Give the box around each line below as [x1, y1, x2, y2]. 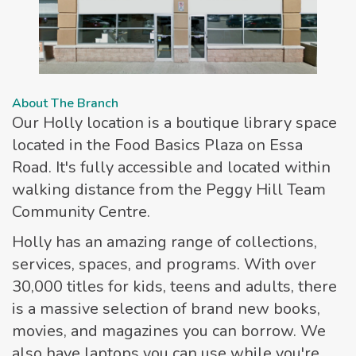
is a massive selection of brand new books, [12, 297, 320, 319]
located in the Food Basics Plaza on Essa [12, 133, 303, 156]
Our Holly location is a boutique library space [12, 111, 337, 133]
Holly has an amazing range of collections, [12, 230, 317, 253]
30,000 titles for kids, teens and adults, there [12, 275, 337, 297]
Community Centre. [12, 200, 150, 222]
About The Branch [12, 94, 118, 112]
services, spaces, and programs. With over [12, 253, 316, 275]
